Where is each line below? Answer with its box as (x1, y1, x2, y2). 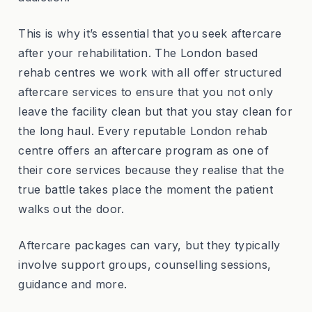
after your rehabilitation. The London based (18, 45, 258, 60)
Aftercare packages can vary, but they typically (18, 237, 281, 252)
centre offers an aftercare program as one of (18, 143, 270, 157)
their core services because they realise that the (18, 162, 284, 177)
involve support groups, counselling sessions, (18, 257, 272, 272)
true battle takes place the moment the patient (18, 182, 273, 196)
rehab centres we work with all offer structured (18, 65, 282, 79)
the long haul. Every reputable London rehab (18, 123, 268, 138)
